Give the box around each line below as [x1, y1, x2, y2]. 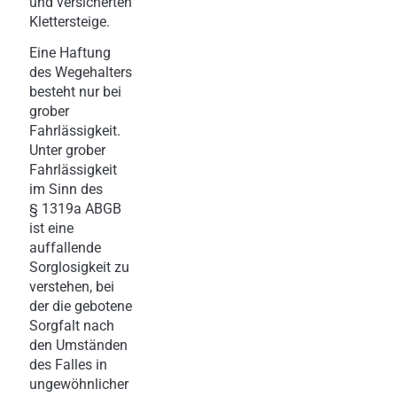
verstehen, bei [29, 277, 114, 295]
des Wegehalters [29, 63, 132, 81]
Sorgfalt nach [29, 316, 114, 334]
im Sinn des [29, 180, 103, 198]
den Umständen [29, 336, 128, 354]
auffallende [29, 238, 101, 256]
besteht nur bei [29, 82, 121, 100]
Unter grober [29, 141, 105, 159]
